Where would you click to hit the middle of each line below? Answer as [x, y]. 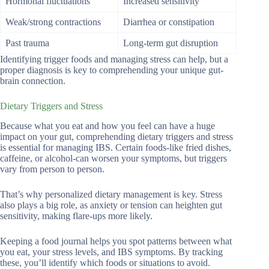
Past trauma [27, 43]
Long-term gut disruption [171, 43]
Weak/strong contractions [53, 22]
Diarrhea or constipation [169, 22]
